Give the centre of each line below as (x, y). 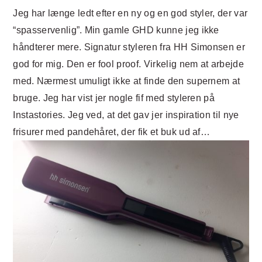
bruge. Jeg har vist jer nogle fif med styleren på (114, 98)
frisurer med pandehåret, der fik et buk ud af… (113, 132)
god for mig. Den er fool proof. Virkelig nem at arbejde (128, 64)
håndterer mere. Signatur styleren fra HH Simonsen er (129, 47)
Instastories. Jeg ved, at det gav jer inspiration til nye (126, 115)
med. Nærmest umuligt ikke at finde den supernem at (127, 81)
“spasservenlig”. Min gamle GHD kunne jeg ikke (116, 30)
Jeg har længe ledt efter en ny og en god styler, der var (130, 13)
